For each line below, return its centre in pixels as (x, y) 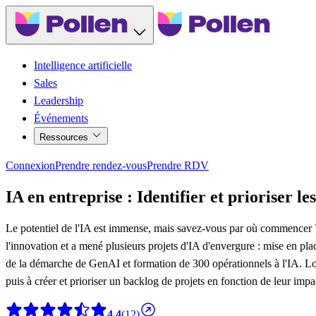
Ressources (65, 137)
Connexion (30, 165)
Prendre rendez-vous (101, 165)
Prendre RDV (178, 165)
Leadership (59, 100)
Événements (61, 118)
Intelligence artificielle (83, 65)
